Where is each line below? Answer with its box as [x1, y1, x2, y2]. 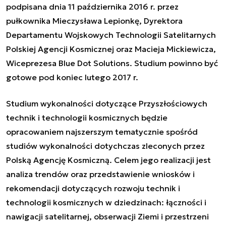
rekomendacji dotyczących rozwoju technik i [6, 183, 180, 193]
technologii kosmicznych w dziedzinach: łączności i [6, 197, 206, 207]
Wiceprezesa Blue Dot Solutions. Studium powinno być [6, 58, 218, 68]
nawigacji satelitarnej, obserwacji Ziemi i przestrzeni [6, 211, 209, 221]
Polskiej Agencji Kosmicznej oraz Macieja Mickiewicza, [6, 43, 216, 54]
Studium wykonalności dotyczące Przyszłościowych [6, 98, 207, 108]
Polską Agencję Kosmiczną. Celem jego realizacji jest [6, 154, 211, 165]
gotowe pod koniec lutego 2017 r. [6, 72, 138, 82]
